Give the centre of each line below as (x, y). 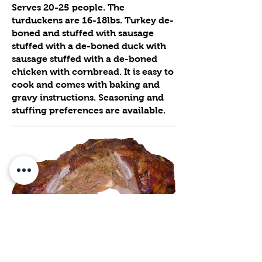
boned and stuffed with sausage (83, 33)
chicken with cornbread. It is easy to (93, 72)
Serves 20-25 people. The (68, 7)
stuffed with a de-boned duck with (89, 46)
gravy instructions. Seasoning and (88, 97)
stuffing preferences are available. (89, 110)
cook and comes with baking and (86, 85)
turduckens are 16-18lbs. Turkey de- (93, 20)
